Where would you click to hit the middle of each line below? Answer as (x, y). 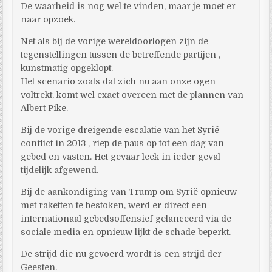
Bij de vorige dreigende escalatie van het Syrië (120, 130)
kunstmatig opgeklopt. (67, 68)
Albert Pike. (45, 108)
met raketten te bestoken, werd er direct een (114, 205)
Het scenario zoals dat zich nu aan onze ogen (118, 81)
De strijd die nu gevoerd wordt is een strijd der (121, 253)
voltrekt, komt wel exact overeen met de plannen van (132, 94)
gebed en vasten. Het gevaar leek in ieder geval (121, 156)
